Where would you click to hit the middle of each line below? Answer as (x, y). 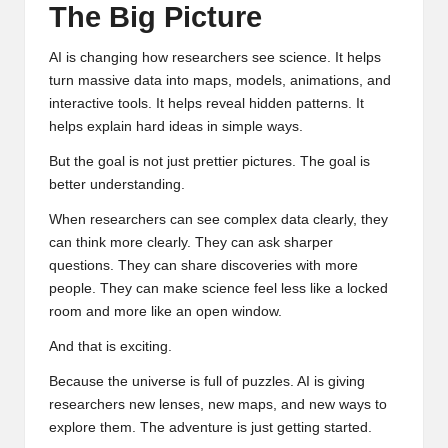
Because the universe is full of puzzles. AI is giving (207, 381)
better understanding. (117, 184)
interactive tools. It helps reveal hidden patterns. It (206, 103)
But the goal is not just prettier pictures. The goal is (209, 161)
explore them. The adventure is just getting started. (210, 427)
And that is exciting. (110, 346)
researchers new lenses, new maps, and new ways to (218, 404)
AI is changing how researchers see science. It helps (215, 57)
